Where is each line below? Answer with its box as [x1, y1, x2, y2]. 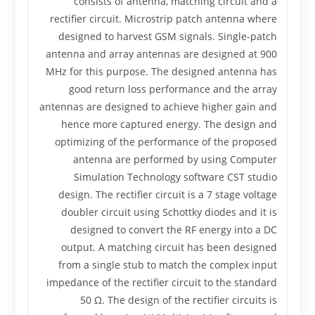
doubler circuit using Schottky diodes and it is [61, 205, 277, 219]
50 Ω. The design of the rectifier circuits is [80, 293, 277, 307]
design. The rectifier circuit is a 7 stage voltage [58, 188, 277, 201]
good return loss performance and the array [69, 82, 277, 96]
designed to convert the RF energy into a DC [70, 223, 277, 236]
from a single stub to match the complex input [58, 258, 277, 271]
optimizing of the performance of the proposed [55, 135, 277, 148]
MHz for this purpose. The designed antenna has [46, 65, 277, 78]
